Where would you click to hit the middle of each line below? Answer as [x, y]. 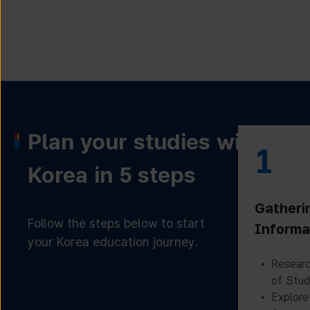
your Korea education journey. [113, 242]
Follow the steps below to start [116, 223]
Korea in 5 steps [112, 175]
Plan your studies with [145, 142]
